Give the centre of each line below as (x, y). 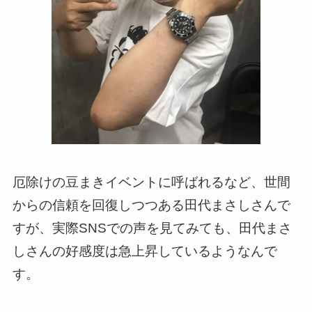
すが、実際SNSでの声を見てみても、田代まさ (152, 228)
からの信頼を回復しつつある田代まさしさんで (151, 205)
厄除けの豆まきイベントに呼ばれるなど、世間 (151, 182)
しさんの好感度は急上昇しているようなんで (145, 251)
